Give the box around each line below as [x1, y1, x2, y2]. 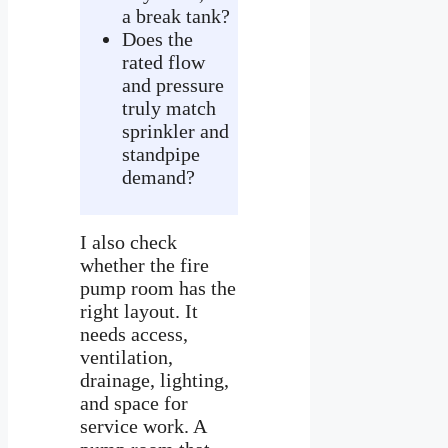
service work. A [80, 414, 206, 437]
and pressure [122, 73, 224, 96]
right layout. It [80, 299, 198, 322]
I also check [80, 230, 177, 253]
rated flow [122, 50, 205, 73]
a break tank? [122, 4, 230, 27]
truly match [122, 96, 216, 119]
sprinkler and [122, 119, 229, 142]
